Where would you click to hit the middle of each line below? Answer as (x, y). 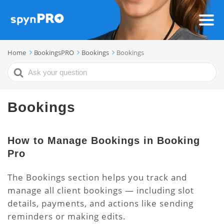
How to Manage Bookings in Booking (104, 140)
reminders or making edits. (67, 216)
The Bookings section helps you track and (97, 177)
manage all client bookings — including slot (101, 190)
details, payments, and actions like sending (100, 203)
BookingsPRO (54, 52)
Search (22, 69)
